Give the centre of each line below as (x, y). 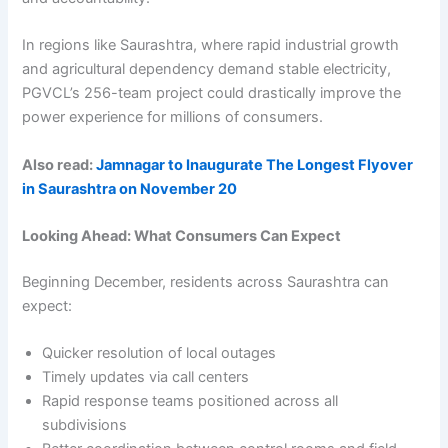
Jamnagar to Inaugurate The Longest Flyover (255, 164)
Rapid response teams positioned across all (190, 401)
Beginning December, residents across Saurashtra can (206, 281)
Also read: (59, 164)
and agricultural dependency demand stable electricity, (207, 69)
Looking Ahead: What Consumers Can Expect (182, 235)
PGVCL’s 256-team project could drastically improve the (212, 93)
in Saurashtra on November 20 (130, 188)
